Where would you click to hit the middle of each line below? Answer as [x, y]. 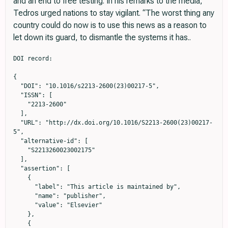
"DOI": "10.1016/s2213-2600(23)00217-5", [17, 86]
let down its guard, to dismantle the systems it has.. [102, 38]
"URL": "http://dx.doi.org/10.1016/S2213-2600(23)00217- [17, 123]
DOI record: [33, 59]
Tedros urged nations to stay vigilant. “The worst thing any [114, 13]
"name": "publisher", [24, 196]
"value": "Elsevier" [24, 205]
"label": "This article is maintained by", [24, 187]
